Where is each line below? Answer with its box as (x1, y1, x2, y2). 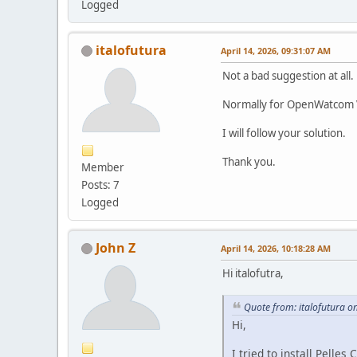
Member (81, 159, 124, 175)
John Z (96, 238, 135, 257)
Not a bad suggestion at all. (222, 68, 354, 83)
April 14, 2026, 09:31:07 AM (221, 44, 331, 57)
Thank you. (222, 154, 276, 169)
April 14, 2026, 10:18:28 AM (221, 241, 331, 254)
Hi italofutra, (222, 265, 284, 280)
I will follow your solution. (222, 125, 346, 140)
